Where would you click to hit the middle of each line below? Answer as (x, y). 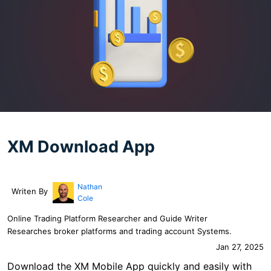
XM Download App (81, 146)
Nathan (90, 186)
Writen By (30, 191)
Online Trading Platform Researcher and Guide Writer (107, 218)
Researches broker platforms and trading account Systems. (119, 231)
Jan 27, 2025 (240, 247)
